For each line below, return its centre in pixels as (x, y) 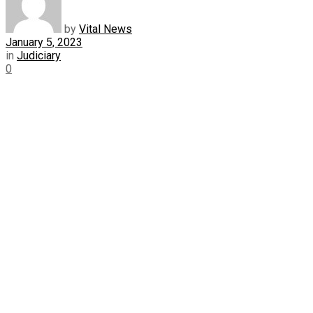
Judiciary (39, 55)
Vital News (105, 29)
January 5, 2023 (44, 42)
